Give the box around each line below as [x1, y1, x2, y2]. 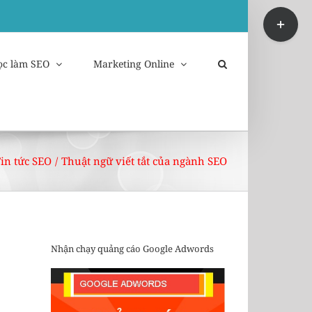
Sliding [263, 21, 292, 33]
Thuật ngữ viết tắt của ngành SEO [61, 154, 227, 168]
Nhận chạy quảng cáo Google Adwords [51, 242, 214, 256]
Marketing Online [93, 56, 174, 70]
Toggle [263, 7, 290, 19]
